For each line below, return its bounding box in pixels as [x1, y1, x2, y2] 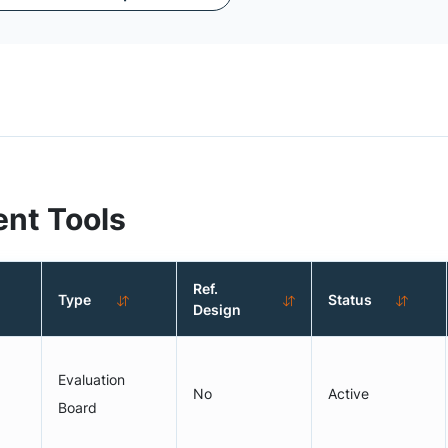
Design [193, 301, 242, 318]
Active [327, 385, 369, 402]
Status [328, 290, 373, 308]
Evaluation [58, 371, 126, 388]
